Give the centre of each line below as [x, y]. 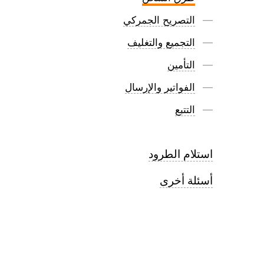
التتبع [185, 110]
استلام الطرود [181, 154]
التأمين [181, 65]
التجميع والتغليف [161, 43]
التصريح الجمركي [159, 20]
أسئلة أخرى [186, 180]
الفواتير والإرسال [160, 88]
